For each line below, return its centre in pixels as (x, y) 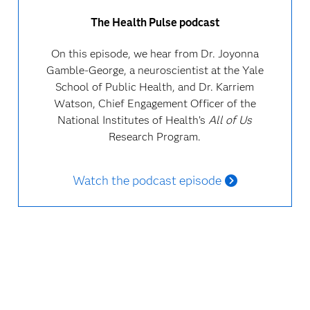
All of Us (230, 120)
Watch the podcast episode (147, 181)
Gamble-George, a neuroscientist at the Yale (155, 70)
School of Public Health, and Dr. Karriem (155, 87)
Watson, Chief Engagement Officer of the (155, 103)
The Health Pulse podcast (155, 22)
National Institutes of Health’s (133, 120)
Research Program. (155, 137)
